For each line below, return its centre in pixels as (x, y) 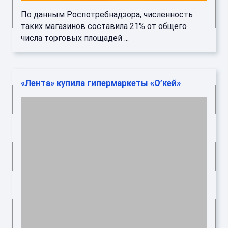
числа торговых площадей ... (75, 38)
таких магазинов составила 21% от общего (104, 26)
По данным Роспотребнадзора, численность (107, 14)
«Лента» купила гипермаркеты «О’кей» (101, 83)
